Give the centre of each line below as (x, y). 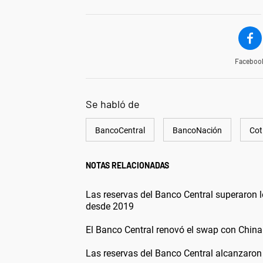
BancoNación (197, 131)
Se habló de (113, 104)
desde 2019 (110, 207)
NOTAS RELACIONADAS (127, 166)
